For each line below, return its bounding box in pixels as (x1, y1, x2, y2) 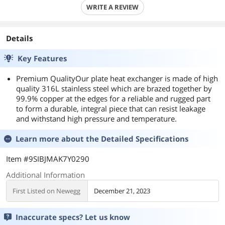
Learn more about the (16, 134, 101, 144)
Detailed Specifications (101, 134, 188, 144)
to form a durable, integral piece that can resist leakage (16, 103, 205, 114)
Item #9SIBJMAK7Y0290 (6, 154, 89, 164)
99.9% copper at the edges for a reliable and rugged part (16, 93, 210, 103)
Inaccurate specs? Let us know (16, 212, 130, 222)
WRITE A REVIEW (86, 3, 139, 12)
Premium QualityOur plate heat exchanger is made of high (16, 73, 218, 83)
